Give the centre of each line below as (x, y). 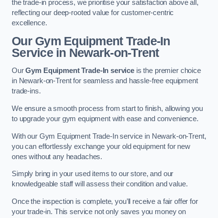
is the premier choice (168, 71)
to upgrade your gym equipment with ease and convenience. (105, 118)
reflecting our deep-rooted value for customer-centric (93, 13)
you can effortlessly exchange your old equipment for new (101, 146)
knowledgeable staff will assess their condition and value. (100, 184)
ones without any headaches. (57, 156)
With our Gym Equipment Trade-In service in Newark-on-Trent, (109, 136)
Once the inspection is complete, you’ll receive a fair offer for (105, 201)
